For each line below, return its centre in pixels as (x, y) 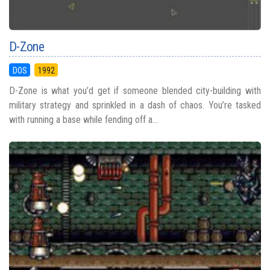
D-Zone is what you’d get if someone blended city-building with (135, 90)
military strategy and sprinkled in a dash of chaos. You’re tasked (135, 105)
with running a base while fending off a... (83, 119)
